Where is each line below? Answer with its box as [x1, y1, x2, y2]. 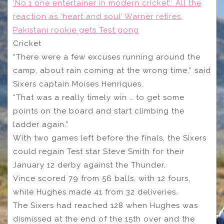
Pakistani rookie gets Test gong [13, 25, 139, 35]
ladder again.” [13, 120, 69, 129]
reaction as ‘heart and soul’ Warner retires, [13, 12, 183, 21]
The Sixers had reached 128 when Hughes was [13, 201, 198, 210]
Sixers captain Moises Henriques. [13, 79, 143, 89]
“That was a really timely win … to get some [13, 93, 184, 102]
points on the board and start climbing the [13, 106, 184, 116]
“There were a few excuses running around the [13, 52, 200, 62]
